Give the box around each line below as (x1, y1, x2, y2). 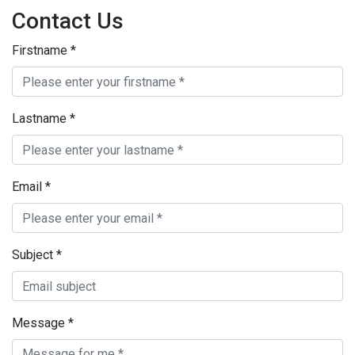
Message (12, 315, 68, 330)
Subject (12, 247, 56, 262)
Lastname (12, 111, 70, 126)
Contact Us (12, 8, 124, 34)
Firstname (12, 43, 71, 58)
